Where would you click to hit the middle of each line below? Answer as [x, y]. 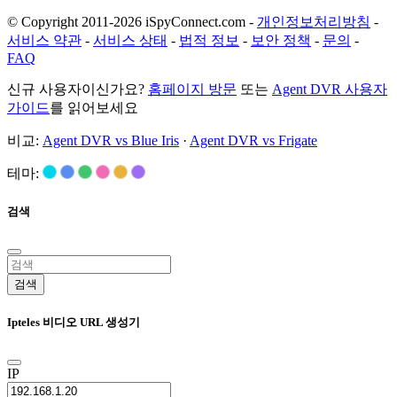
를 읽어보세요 [94, 108]
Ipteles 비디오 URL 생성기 [74, 322]
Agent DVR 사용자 [330, 90]
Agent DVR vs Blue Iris [111, 141]
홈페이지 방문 [192, 90]
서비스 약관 [44, 41]
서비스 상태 [130, 41]
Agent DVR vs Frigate [253, 141]
